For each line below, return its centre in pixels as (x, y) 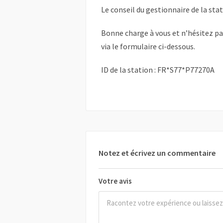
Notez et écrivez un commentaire (157, 153)
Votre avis (115, 181)
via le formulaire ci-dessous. (148, 47)
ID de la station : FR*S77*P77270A (158, 70)
